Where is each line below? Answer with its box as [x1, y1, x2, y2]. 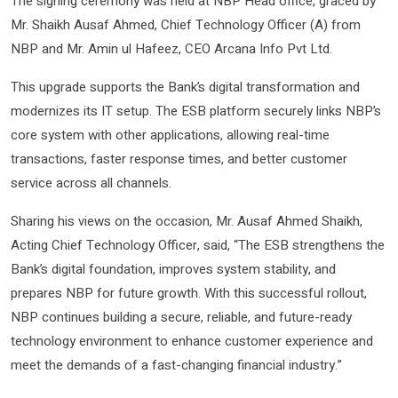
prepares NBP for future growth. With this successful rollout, [11, 283, 367, 303]
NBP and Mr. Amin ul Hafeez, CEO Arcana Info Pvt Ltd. [11, 38, 332, 59]
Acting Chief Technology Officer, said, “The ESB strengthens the [11, 235, 385, 255]
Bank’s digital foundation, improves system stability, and [11, 259, 336, 279]
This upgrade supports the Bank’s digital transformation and [11, 76, 360, 97]
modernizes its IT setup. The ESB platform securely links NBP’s [11, 100, 381, 121]
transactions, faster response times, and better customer [11, 148, 347, 169]
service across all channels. [11, 172, 171, 193]
